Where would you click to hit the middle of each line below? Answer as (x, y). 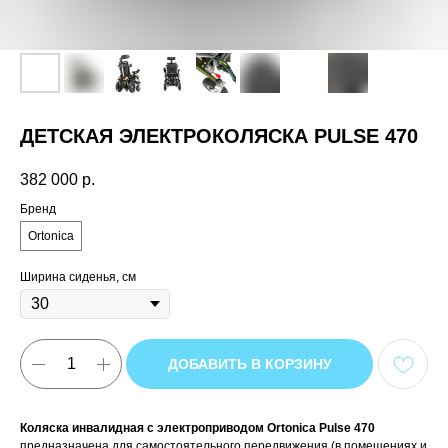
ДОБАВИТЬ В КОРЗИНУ (249, 364)
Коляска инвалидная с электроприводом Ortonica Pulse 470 (197, 428)
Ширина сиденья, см (78, 277)
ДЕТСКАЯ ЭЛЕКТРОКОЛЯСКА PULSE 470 (219, 136)
